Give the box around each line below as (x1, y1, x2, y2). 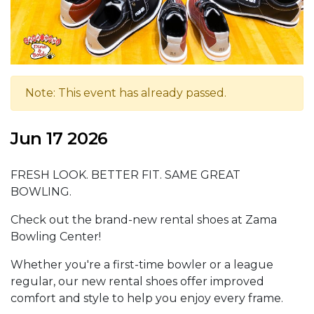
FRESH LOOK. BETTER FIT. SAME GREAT (11, 168, 240, 182)
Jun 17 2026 (11, 128, 108, 149)
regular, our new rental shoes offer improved (11, 275, 264, 289)
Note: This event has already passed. (25, 86, 226, 100)
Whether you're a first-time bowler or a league (11, 258, 273, 272)
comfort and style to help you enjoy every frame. (11, 292, 283, 306)
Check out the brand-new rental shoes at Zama (11, 213, 277, 227)
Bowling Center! (11, 230, 101, 244)
